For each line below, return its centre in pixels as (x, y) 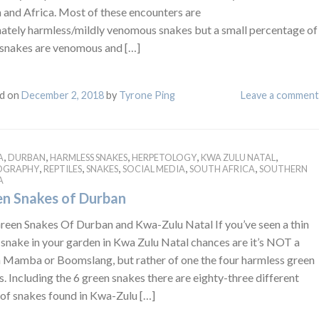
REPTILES (62, 168)
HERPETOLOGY (164, 157)
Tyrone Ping (147, 95)
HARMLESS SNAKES (88, 157)
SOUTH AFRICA (222, 168)
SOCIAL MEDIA (153, 168)
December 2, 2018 (62, 95)
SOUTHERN (283, 168)
